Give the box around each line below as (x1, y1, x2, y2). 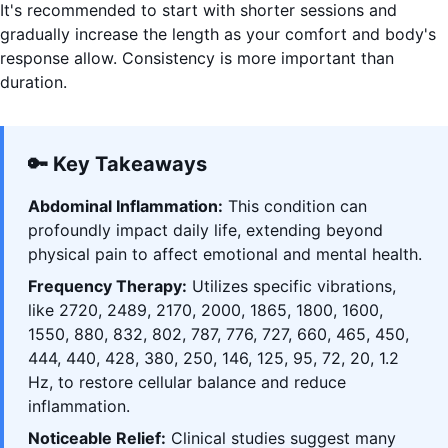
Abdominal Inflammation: (28, 196, 223, 217)
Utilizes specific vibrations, (187, 276, 396, 297)
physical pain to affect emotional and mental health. (28, 244, 422, 265)
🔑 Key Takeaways (28, 152, 207, 177)
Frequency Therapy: (28, 276, 187, 297)
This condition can (223, 196, 367, 217)
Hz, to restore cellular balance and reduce (28, 372, 346, 393)
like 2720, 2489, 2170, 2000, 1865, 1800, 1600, (28, 300, 383, 321)
